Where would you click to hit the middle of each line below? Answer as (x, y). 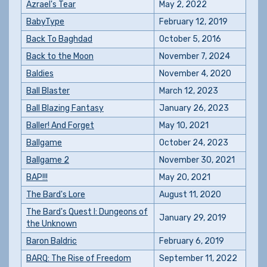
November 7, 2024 (195, 56)
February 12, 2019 (193, 22)
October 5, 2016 (190, 39)
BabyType (45, 22)
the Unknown (52, 224)
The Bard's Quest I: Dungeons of (87, 212)
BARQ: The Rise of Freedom (79, 258)
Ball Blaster (48, 91)
